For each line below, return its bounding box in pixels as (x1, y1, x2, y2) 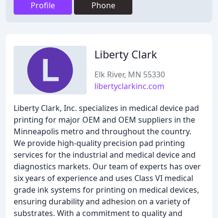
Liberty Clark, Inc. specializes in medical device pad (14, 103, 199, 113)
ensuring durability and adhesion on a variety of (14, 196, 190, 207)
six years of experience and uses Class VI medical (14, 173, 193, 183)
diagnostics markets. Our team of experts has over (14, 161, 201, 172)
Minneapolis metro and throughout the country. (14, 126, 191, 137)
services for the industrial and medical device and (14, 149, 196, 160)
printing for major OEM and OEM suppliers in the (14, 114, 195, 125)
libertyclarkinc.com (94, 81, 164, 91)
